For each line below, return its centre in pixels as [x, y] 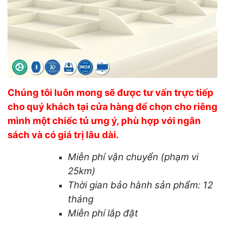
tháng [81, 199]
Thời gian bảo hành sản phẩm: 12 [140, 185]
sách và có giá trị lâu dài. [63, 135]
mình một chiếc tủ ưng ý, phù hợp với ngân [104, 121]
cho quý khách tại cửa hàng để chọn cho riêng [113, 106]
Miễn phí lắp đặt [103, 213]
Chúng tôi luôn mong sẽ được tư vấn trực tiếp [110, 92]
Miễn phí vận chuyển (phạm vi [133, 157]
